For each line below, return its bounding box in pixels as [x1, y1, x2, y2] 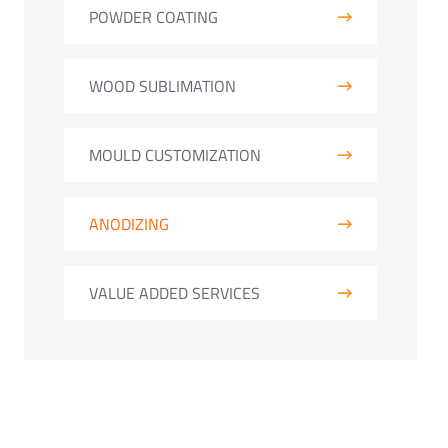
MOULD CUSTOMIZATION [89, 143, 261, 167]
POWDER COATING [89, 5, 218, 29]
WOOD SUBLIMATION [89, 74, 236, 98]
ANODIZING [89, 212, 169, 236]
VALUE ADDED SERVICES [89, 281, 260, 305]
